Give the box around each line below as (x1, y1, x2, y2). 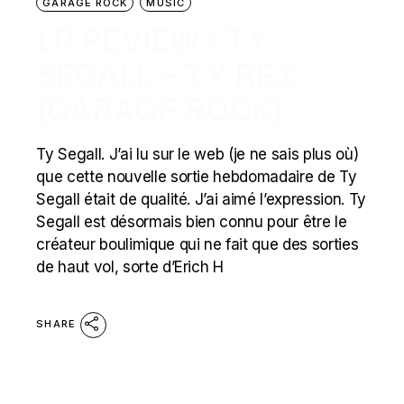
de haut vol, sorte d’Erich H (36, 258, 224, 277)
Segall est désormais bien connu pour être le (36, 213, 347, 232)
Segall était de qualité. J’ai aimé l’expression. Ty (36, 190, 366, 209)
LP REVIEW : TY (36, 22, 270, 60)
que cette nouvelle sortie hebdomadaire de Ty (36, 168, 357, 187)
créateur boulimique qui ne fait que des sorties (36, 235, 359, 254)
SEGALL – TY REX (36, 57, 298, 95)
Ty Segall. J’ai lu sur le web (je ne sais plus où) (36, 145, 359, 164)
